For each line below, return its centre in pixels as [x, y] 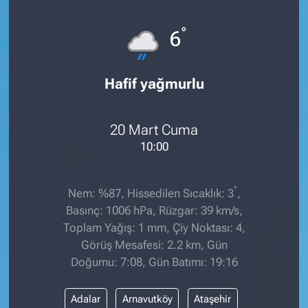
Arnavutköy [147, 299]
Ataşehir [213, 299]
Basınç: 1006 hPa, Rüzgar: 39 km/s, [154, 210]
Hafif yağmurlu [154, 83]
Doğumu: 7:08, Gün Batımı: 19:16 [154, 262]
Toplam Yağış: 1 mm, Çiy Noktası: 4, [154, 227]
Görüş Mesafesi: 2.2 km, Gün [154, 244]
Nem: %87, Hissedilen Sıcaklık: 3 [151, 193]
